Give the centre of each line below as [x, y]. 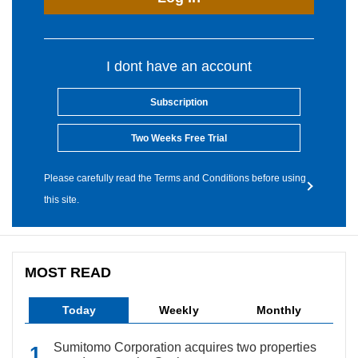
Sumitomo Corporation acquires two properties [185, 347]
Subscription [179, 102]
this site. [62, 200]
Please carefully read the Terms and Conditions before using [175, 178]
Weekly [179, 310]
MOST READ [68, 272]
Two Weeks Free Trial [179, 138]
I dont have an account [179, 66]
